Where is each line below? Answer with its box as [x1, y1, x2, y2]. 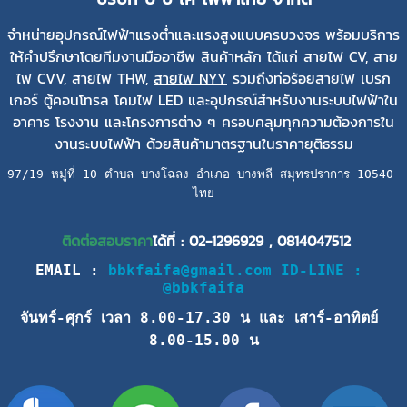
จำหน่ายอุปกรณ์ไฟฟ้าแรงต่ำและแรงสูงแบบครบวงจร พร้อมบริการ [7, 24, 400, 46]
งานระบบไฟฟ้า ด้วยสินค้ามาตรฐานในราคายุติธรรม [54, 133, 353, 155]
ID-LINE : [281, 262, 362, 280]
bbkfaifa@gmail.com [108, 262, 272, 280]
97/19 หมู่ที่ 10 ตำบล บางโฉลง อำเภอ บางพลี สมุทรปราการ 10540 [6, 167, 393, 182]
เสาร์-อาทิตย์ [294, 309, 378, 327]
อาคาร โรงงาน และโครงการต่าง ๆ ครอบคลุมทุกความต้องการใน [13, 111, 394, 134]
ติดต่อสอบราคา [62, 230, 153, 253]
